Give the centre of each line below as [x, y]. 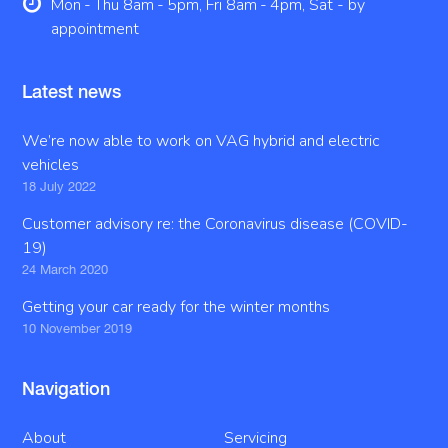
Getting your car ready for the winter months [176, 306]
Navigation [66, 388]
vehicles [51, 164]
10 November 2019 [77, 328]
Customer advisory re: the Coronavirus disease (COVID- [215, 223]
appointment [95, 28]
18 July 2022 [59, 186]
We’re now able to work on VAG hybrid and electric [201, 140]
